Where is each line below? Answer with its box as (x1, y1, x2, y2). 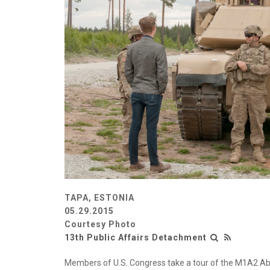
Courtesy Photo (64, 219, 136, 230)
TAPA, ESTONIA (64, 193, 134, 203)
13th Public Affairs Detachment (64, 233, 207, 243)
